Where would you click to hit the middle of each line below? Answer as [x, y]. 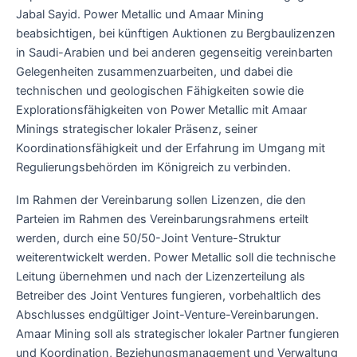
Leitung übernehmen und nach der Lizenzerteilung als [161, 277]
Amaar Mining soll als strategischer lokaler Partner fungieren [178, 334]
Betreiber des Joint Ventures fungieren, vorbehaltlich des [169, 296]
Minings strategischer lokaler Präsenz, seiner [137, 129]
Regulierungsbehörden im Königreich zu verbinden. [153, 167]
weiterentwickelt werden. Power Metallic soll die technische [176, 258]
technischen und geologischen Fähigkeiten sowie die [160, 90]
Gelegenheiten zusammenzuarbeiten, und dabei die [154, 71]
